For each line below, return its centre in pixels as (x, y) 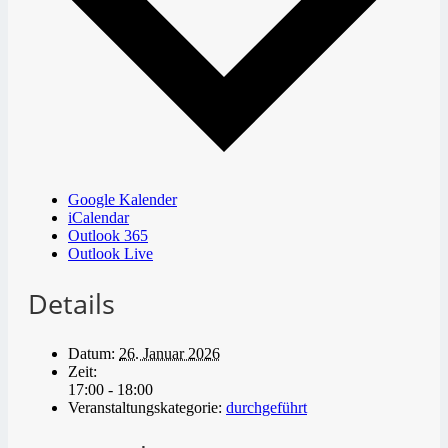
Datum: (91, 353)
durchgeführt (266, 407)
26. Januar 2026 (169, 353)
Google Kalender (122, 200)
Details (71, 303)
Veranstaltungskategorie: (145, 407)
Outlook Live (110, 254)
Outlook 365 (108, 236)
